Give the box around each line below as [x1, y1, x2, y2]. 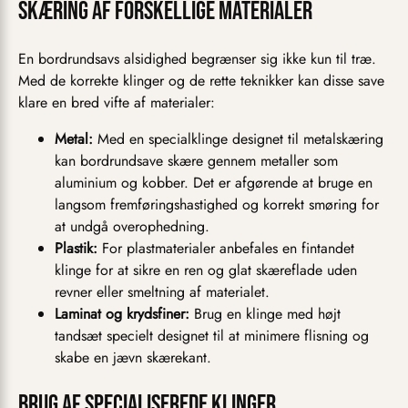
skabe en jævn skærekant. [55, 347, 211, 369]
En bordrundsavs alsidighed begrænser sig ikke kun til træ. [18, 48, 376, 70]
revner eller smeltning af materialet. [55, 281, 270, 303]
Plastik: [55, 238, 97, 260]
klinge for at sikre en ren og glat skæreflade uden [55, 260, 357, 281]
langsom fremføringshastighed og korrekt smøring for [55, 194, 379, 216]
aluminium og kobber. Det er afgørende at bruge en [55, 172, 372, 194]
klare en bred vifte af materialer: [18, 92, 215, 114]
